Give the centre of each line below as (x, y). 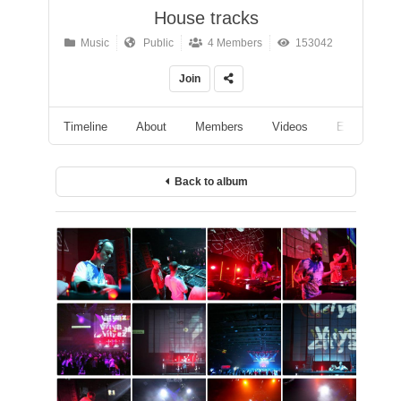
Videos (290, 127)
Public (154, 43)
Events (355, 127)
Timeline (85, 127)
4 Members (232, 43)
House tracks (206, 18)
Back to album (208, 182)
